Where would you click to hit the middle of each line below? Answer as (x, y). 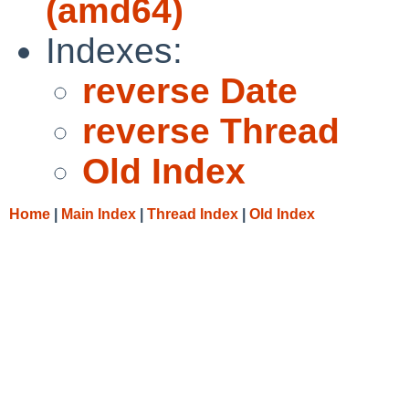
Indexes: (114, 50)
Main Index (99, 214)
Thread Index (193, 214)
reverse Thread (211, 131)
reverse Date (190, 90)
